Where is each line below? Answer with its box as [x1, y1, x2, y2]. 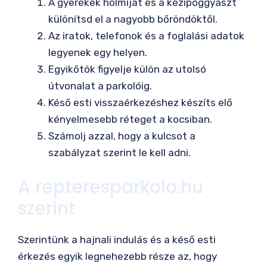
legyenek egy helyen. [48, 46, 147, 59]
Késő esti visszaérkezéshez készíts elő [48, 97, 232, 109]
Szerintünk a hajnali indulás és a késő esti [18, 233, 216, 246]
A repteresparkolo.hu [18, 174, 203, 200]
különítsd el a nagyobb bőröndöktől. [48, 13, 218, 26]
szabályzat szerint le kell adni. [48, 147, 191, 159]
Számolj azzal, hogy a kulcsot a [48, 130, 195, 142]
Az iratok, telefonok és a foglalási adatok [48, 30, 244, 42]
